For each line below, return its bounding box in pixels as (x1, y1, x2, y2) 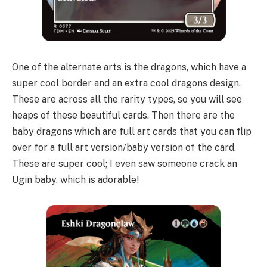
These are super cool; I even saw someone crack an (12, 157, 237, 169)
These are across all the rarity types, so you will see (12, 93, 242, 105)
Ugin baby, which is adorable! (12, 173, 139, 185)
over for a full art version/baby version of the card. (12, 141, 236, 153)
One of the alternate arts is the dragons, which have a (12, 61, 246, 73)
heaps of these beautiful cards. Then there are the (12, 109, 235, 121)
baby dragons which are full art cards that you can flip (12, 125, 252, 137)
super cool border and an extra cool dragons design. (12, 77, 241, 89)
